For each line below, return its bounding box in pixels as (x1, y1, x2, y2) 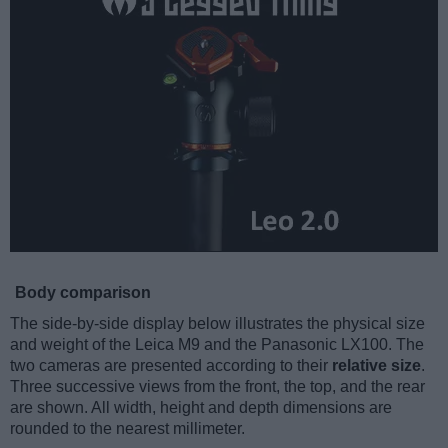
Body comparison (15, 284, 151, 302)
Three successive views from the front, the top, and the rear (10, 378, 425, 396)
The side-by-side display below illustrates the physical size (10, 315, 425, 333)
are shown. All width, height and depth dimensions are (10, 399, 392, 417)
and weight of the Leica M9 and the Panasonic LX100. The (10, 336, 424, 354)
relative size (332, 357, 421, 375)
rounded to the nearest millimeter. (10, 420, 245, 438)
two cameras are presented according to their (10, 357, 332, 375)
